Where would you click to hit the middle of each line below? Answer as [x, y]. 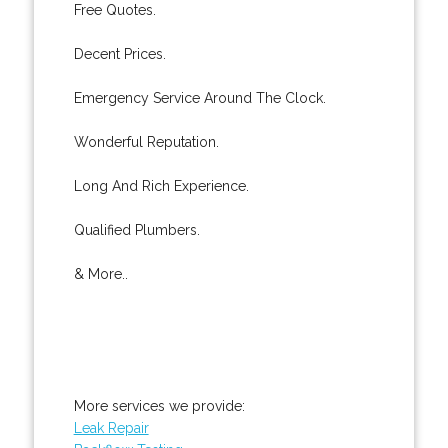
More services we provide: [159, 405]
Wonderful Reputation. [146, 141]
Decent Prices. [119, 53]
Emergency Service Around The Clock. [199, 97]
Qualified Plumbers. [136, 229]
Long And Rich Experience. [161, 185]
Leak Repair [111, 427]
